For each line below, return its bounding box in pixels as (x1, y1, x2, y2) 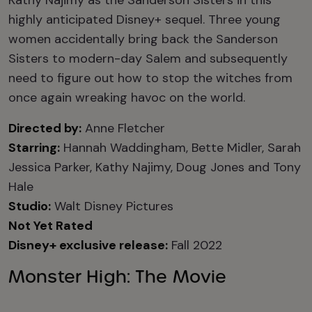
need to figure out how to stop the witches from (8, 70, 292, 86)
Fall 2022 (168, 237, 222, 253)
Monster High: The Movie (8, 266, 227, 288)
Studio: (8, 198, 51, 214)
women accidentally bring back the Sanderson (8, 31, 278, 47)
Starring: (8, 139, 60, 156)
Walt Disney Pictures (51, 198, 173, 214)
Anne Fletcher (81, 120, 165, 136)
